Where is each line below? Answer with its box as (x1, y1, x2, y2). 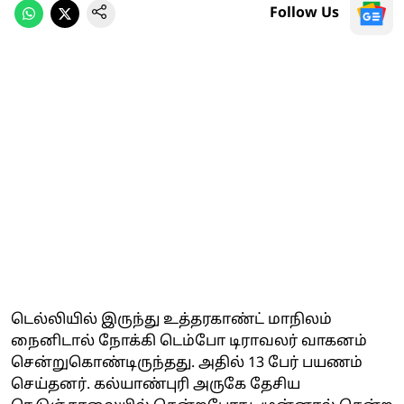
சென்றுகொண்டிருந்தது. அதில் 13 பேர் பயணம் (11, 353, 363, 372)
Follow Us (270, 4, 339, 23)
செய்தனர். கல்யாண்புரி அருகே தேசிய (11, 375, 300, 394)
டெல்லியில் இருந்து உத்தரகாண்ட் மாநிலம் (11, 310, 332, 329)
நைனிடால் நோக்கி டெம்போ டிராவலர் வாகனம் (11, 332, 367, 351)
